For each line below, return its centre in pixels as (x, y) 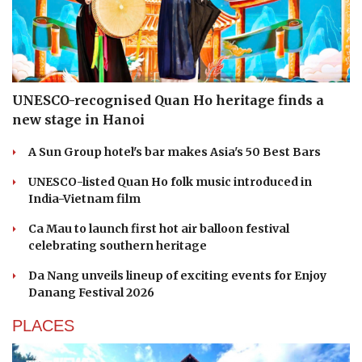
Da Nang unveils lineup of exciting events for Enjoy (177, 276)
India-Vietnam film (84, 199)
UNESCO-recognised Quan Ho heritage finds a (168, 101)
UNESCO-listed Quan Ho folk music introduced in (170, 182)
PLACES (43, 326)
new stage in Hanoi (78, 120)
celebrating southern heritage (118, 246)
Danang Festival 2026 (91, 293)
